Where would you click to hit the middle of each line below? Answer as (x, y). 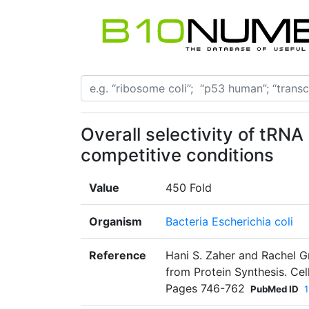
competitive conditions (177, 155)
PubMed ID (275, 289)
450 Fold (189, 188)
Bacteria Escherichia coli (229, 222)
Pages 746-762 (205, 289)
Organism (116, 222)
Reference (118, 256)
